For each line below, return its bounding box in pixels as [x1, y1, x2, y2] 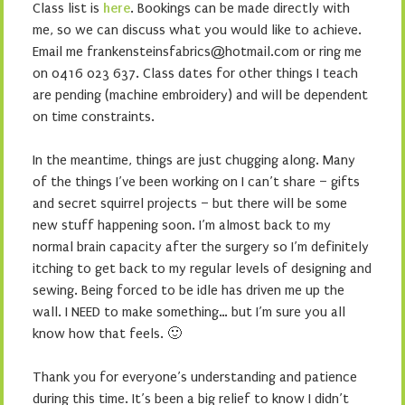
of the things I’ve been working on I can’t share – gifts [33, 174, 360, 190]
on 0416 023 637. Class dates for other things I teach [33, 65, 358, 81]
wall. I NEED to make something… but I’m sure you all [33, 304, 345, 320]
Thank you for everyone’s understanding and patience [33, 369, 357, 385]
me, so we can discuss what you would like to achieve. [33, 22, 362, 38]
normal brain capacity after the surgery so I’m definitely [33, 239, 369, 255]
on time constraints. [33, 108, 155, 125]
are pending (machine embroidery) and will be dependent [33, 87, 368, 103]
